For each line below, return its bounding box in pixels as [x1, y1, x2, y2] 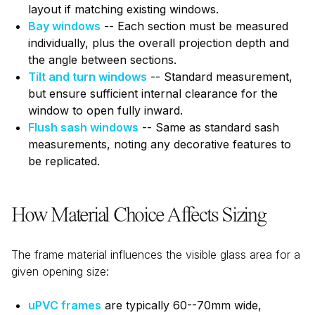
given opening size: [11, 264, 109, 278]
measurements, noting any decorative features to [28, 137, 291, 151]
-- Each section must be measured [104, 19, 288, 33]
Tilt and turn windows [28, 70, 147, 84]
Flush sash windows [28, 120, 139, 134]
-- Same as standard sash [142, 120, 279, 134]
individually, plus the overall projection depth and [28, 36, 289, 50]
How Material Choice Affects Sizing [11, 205, 266, 226]
